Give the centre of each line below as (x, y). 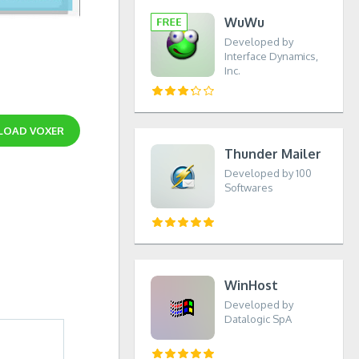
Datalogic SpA (258, 319)
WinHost (251, 285)
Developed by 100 (268, 173)
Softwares (249, 188)
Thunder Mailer (273, 154)
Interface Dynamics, (271, 56)
